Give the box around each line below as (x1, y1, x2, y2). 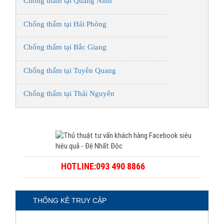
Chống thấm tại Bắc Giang (23, 43, 106, 51)
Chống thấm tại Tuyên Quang (23, 66, 116, 74)
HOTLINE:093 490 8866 (60, 160, 145, 171)
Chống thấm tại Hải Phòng (23, 19, 106, 28)
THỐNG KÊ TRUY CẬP (33, 196, 106, 204)
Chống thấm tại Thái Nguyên (23, 89, 114, 98)
